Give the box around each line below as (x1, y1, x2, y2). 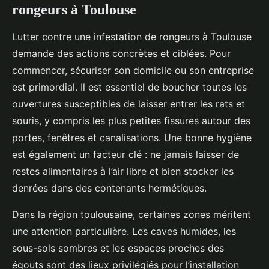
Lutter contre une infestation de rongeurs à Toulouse (12, 31, 252, 43)
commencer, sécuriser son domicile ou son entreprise (12, 64, 254, 76)
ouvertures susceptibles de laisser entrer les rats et (12, 98, 245, 110)
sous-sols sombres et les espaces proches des (12, 242, 224, 254)
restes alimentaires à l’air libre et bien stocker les (12, 165, 234, 177)
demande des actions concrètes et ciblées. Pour (12, 47, 231, 59)
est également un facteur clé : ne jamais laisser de (12, 148, 239, 160)
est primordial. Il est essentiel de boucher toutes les (12, 81, 247, 93)
